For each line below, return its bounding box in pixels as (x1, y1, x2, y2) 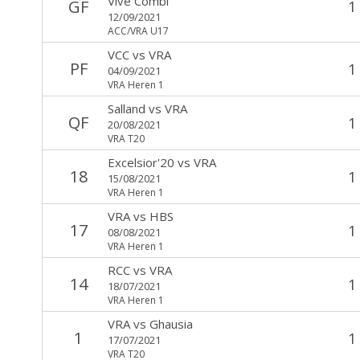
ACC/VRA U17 (107, 23, 169, 38)
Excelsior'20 (107, 153, 174, 170)
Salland (107, 100, 145, 117)
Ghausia (149, 315, 193, 332)
